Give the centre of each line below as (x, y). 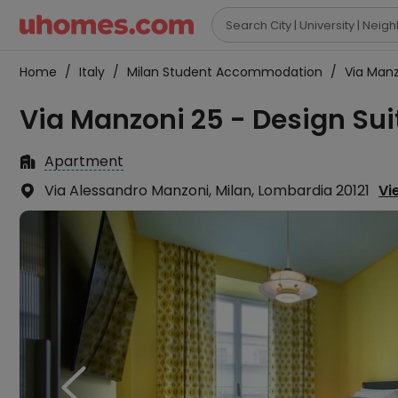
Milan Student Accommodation (225, 72)
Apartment (84, 161)
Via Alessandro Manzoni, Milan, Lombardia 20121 (207, 190)
